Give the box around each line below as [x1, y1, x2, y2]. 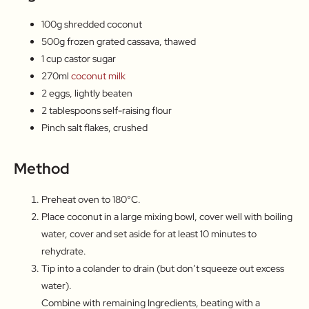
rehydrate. [41, 244, 86, 257]
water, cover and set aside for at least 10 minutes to [41, 227, 257, 240]
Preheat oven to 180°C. [41, 192, 141, 206]
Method [14, 158, 70, 179]
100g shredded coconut [41, 17, 142, 30]
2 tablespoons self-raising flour [41, 103, 172, 117]
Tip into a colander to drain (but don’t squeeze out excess [41, 261, 284, 275]
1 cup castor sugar [41, 52, 116, 65]
